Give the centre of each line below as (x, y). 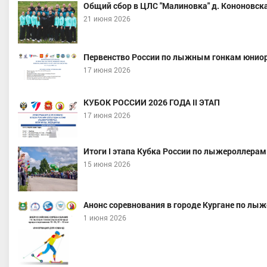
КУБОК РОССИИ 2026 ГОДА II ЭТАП (152, 102)
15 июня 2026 (107, 164)
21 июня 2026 (107, 18)
